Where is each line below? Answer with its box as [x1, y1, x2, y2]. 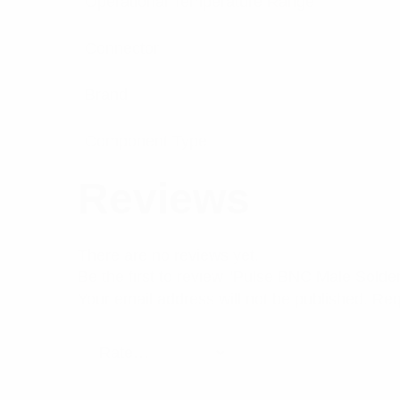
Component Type [85, 132, 207, 150]
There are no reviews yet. [78, 246, 259, 264]
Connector [85, 39, 159, 57]
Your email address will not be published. [78, 290, 368, 308]
